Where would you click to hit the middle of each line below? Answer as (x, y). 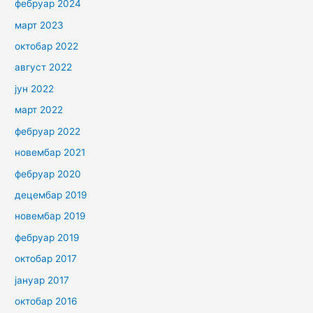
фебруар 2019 (48, 237)
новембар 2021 (50, 153)
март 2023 (39, 25)
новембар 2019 (51, 216)
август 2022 (44, 67)
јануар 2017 (42, 280)
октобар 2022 (47, 46)
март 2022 (39, 110)
